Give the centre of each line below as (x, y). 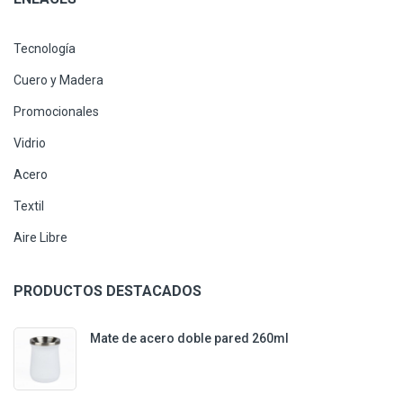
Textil (29, 206)
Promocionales (56, 111)
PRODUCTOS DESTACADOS (107, 291)
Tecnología (45, 48)
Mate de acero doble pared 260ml (189, 338)
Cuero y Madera (58, 80)
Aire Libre (40, 237)
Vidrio (30, 143)
